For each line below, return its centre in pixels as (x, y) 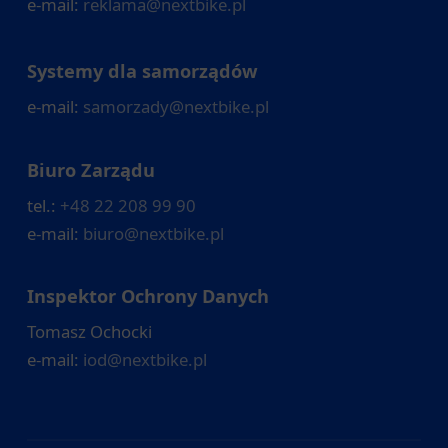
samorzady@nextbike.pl (175, 107)
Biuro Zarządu (90, 169)
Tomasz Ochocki (89, 332)
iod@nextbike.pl (144, 360)
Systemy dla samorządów (142, 71)
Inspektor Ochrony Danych (147, 296)
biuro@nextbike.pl (153, 233)
